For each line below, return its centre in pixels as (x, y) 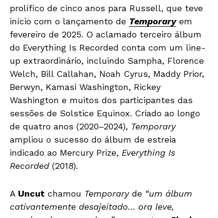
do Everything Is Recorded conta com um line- (108, 47)
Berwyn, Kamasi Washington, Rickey (85, 87)
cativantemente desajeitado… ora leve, (92, 206)
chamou (64, 193)
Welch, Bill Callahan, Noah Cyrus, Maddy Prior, (107, 73)
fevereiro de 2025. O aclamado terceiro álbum (106, 34)
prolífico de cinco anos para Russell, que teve (106, 8)
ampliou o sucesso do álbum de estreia (93, 139)
